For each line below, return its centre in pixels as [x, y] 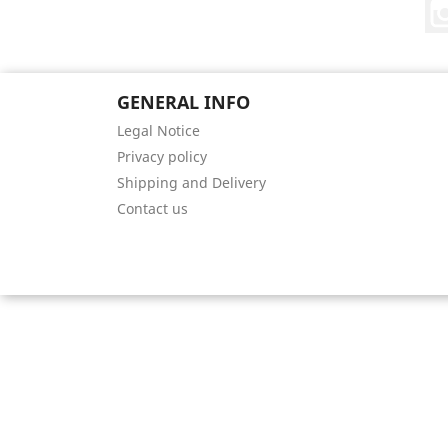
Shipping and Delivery [191, 182]
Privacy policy [162, 156]
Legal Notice [158, 130]
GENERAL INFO [183, 102]
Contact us [152, 208]
